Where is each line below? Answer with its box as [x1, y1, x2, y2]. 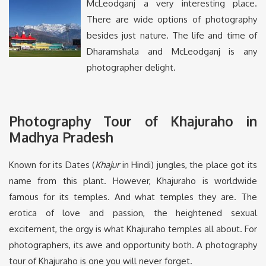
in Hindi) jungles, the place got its [119, 159, 258, 171]
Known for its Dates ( [9, 159, 96, 171]
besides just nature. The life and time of [87, 30, 257, 42]
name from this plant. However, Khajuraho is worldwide [9, 175, 257, 187]
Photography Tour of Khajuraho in [9, 113, 257, 130]
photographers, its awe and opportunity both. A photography [9, 239, 257, 251]
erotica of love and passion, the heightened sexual [9, 207, 257, 219]
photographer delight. [87, 62, 176, 74]
